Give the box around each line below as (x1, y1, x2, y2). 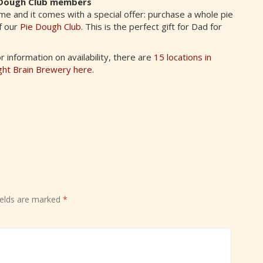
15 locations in (154, 51, 211, 63)
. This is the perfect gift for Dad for (81, 20, 222, 32)
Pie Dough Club (20, 20, 81, 32)
